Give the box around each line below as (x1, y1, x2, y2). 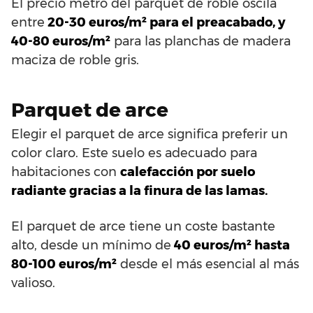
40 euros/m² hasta (171, 237, 290, 253)
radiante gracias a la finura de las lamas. (11, 182, 268, 198)
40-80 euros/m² (11, 33, 110, 49)
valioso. (11, 275, 55, 291)
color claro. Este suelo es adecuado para (11, 145, 257, 161)
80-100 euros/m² (11, 256, 117, 272)
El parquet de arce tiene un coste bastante (11, 218, 275, 234)
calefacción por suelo (120, 163, 255, 180)
